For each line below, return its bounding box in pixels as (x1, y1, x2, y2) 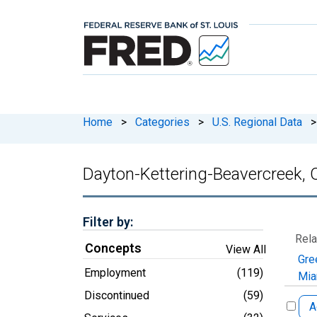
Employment (84, 265, 146, 279)
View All (226, 242, 266, 256)
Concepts (85, 240, 142, 255)
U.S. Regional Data (212, 115, 302, 129)
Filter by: (83, 214, 133, 229)
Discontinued (84, 288, 149, 302)
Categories (135, 115, 190, 129)
